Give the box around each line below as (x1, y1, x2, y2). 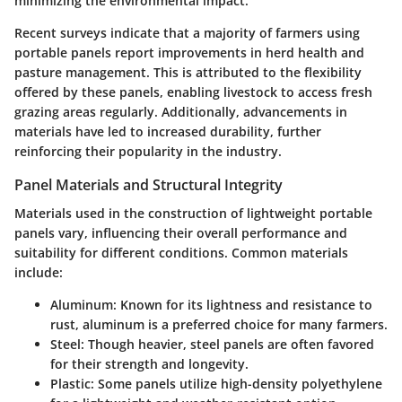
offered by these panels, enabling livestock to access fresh (14, 83, 372, 101)
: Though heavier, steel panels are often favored (81, 336, 374, 354)
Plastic (50, 375, 91, 393)
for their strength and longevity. (50, 355, 249, 373)
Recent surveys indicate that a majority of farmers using (14, 24, 360, 42)
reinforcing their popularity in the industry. (14, 143, 282, 161)
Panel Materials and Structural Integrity (14, 175, 283, 196)
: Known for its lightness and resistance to (113, 296, 372, 314)
